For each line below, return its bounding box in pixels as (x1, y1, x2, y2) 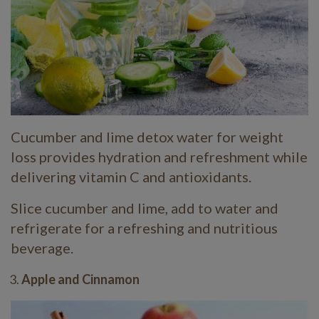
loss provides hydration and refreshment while (11, 148, 308, 166)
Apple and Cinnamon (21, 271, 140, 288)
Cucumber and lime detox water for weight (11, 128, 283, 146)
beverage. (11, 239, 73, 257)
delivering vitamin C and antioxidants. (11, 168, 251, 186)
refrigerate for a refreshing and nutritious (11, 219, 278, 237)
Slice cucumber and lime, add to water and (11, 199, 278, 217)
